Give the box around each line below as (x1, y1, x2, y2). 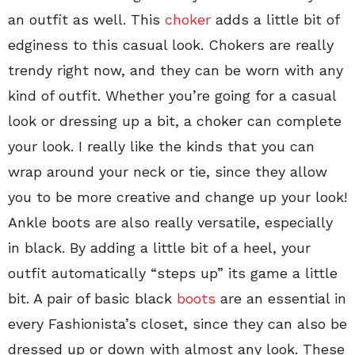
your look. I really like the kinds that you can (8, 138, 315, 155)
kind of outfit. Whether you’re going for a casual (8, 87, 336, 104)
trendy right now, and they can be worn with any (8, 62, 343, 78)
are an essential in (216, 290, 346, 307)
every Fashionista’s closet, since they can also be (8, 315, 347, 332)
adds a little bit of (211, 11, 339, 28)
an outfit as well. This (8, 11, 165, 28)
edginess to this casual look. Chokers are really (8, 36, 334, 53)
